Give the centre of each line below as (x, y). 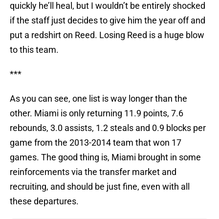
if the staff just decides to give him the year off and (108, 21)
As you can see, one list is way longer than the (99, 99)
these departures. (44, 201)
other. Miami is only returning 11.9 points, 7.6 (97, 113)
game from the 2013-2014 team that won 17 (96, 143)
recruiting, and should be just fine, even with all (100, 187)
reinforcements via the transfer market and (93, 172)
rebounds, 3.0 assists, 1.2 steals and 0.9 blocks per (108, 128)
